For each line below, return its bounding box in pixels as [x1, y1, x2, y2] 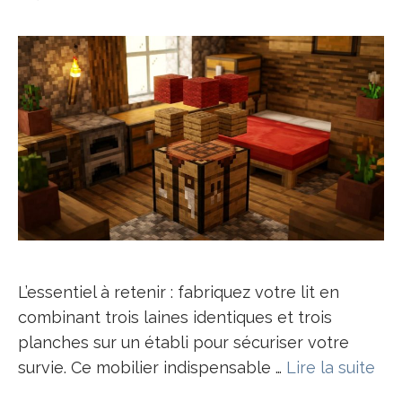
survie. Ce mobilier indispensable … [18, 358, 286, 378]
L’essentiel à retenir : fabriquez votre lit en [18, 283, 339, 302]
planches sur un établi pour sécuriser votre [18, 333, 349, 353]
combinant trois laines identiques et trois [18, 308, 332, 328]
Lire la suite [286, 358, 375, 378]
